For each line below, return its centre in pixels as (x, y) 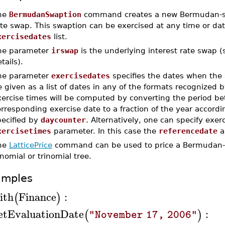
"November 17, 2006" (143, 215)
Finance (37, 197)
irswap (65, 50)
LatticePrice (30, 145)
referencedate (188, 131)
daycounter (63, 120)
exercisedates (80, 76)
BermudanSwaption (45, 14)
